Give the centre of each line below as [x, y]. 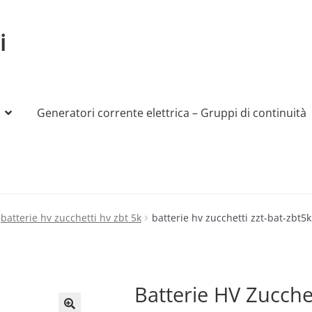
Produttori [86, 212]
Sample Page [150, 212]
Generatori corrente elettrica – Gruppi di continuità [172, 113]
